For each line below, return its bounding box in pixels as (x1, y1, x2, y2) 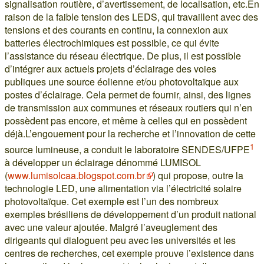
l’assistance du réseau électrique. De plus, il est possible (5, 49, 241, 62)
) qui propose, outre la (153, 169, 243, 183)
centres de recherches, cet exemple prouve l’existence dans (5, 246, 254, 260)
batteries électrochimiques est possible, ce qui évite (5, 36, 219, 49)
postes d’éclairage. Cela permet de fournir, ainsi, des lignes (5, 88, 251, 101)
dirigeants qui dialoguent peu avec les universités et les (5, 233, 236, 247)
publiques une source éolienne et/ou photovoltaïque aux (5, 75, 239, 88)
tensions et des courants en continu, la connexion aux (5, 23, 228, 37)
